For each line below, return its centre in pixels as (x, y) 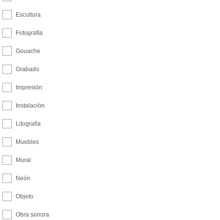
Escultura (28, 15)
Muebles (27, 142)
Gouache (28, 51)
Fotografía (29, 33)
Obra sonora (32, 215)
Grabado (27, 69)
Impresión (29, 87)
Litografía (28, 124)
